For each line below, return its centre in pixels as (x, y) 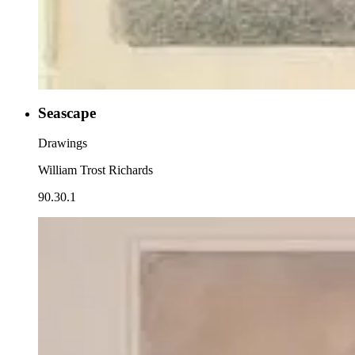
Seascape (67, 113)
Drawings (63, 143)
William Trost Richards (95, 170)
